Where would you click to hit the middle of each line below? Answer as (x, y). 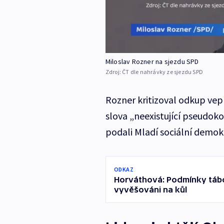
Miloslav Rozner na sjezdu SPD (152, 62)
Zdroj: (114, 72)
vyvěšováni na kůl (150, 190)
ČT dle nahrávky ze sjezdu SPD (162, 72)
